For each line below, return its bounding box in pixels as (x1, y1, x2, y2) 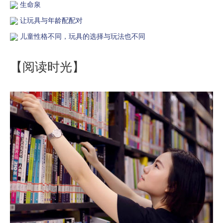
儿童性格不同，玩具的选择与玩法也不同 (20, 31, 145, 41)
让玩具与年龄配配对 (20, 15, 83, 25)
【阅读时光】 (10, 58, 85, 75)
